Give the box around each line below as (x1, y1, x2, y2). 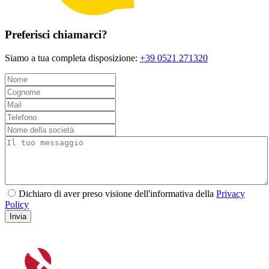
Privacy (216, 189, 245, 199)
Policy (5, 199, 29, 210)
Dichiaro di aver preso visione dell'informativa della (19, 189, 216, 199)
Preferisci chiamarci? (5, 28, 107, 41)
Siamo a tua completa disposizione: (5, 53, 140, 64)
